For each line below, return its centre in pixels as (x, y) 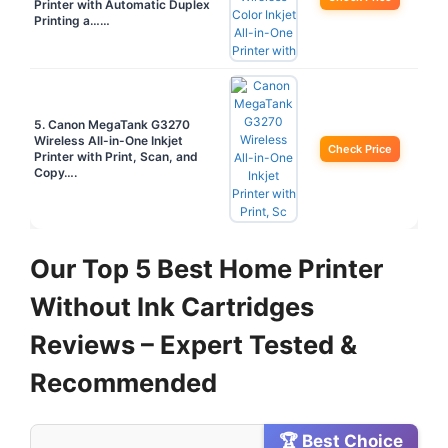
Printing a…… (72, 21)
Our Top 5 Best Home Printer (206, 269)
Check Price (360, 149)
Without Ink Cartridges (172, 307)
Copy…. (55, 173)
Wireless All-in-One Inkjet (108, 141)
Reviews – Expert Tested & (193, 345)
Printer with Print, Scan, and (116, 157)
